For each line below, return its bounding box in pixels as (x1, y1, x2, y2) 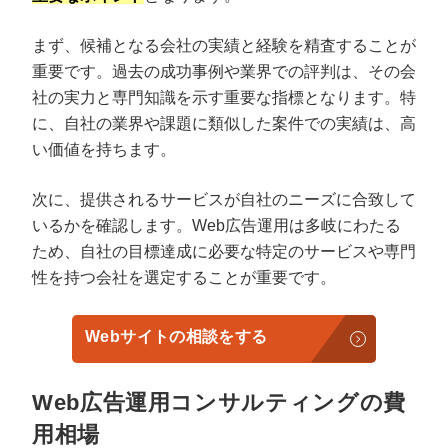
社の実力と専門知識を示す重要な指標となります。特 (32, 88, 416, 106)
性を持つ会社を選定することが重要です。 (32, 268, 336, 286)
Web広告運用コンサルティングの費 (32, 389, 406, 415)
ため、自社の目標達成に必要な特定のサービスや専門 (32, 242, 416, 260)
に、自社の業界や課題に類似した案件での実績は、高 (32, 114, 416, 132)
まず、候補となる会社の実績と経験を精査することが (32, 36, 416, 54)
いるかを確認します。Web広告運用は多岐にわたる (32, 216, 401, 234)
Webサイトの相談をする (85, 328, 268, 346)
